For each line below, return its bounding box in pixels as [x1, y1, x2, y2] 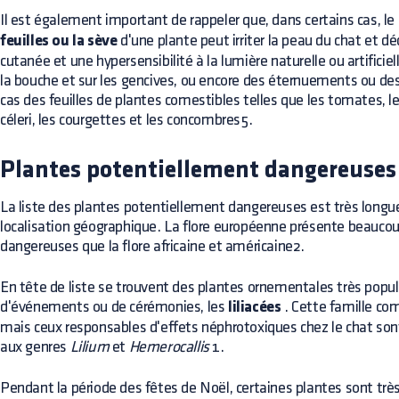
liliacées [228, 299, 281, 316]
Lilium [69, 339, 110, 354]
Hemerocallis [128, 339, 209, 354]
